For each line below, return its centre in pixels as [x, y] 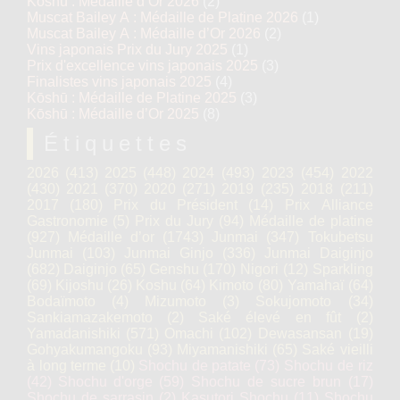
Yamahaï [316, 285]
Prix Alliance [329, 205]
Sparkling [343, 269]
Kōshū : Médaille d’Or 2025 [113, 114]
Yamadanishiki [74, 333]
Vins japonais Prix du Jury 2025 [127, 50]
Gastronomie [67, 221]
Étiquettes [118, 143]
